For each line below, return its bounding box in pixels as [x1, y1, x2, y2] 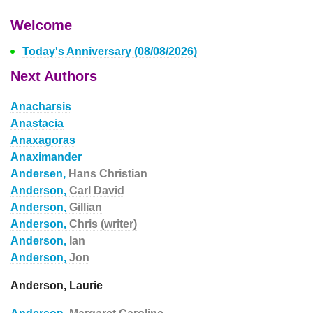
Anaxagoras [10, 134, 75, 146]
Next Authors [10, 68, 97, 84]
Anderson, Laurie [10, 279, 103, 291]
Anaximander [10, 151, 82, 163]
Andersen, [10, 168, 68, 180]
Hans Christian [68, 168, 147, 180]
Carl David [69, 184, 124, 196]
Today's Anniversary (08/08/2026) [22, 45, 197, 57]
